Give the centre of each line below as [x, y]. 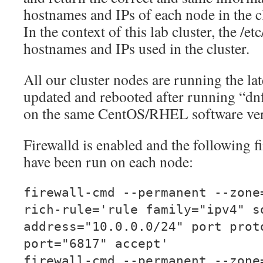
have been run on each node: [108, 161]
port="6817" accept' [96, 244]
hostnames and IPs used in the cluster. [136, 48]
